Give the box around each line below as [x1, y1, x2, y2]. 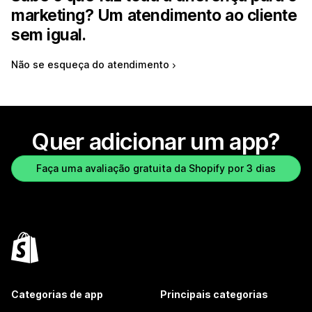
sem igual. [11, 25, 86, 45]
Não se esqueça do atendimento [11, 58, 169, 71]
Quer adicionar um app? [31, 127, 281, 156]
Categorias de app [11, 288, 103, 301]
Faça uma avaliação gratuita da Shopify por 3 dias [36, 162, 276, 175]
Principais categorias [160, 288, 268, 301]
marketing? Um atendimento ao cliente [11, 6, 297, 26]
